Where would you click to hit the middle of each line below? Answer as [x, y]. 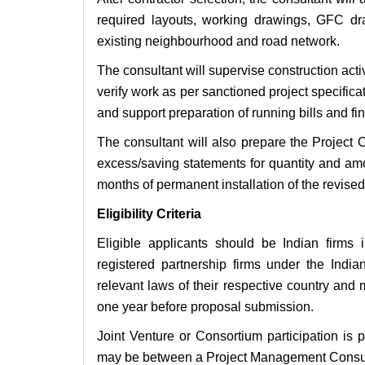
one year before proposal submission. [205, 307]
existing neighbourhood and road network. [218, 42]
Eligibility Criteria [149, 214]
